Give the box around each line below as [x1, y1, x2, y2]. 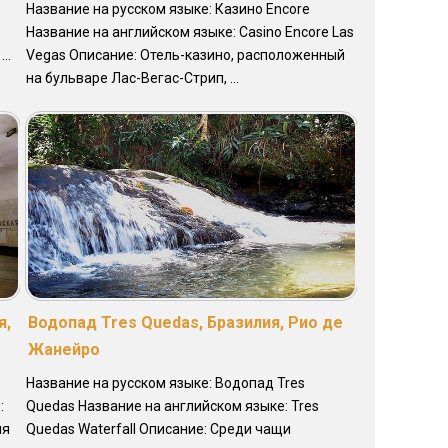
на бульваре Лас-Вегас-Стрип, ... [25, 70, 239, 87]
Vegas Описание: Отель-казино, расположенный [25, 47, 345, 64]
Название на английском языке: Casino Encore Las [25, 24, 354, 41]
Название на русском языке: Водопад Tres [25, 375, 305, 392]
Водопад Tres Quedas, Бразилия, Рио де [27, 313, 343, 333]
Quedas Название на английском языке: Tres [25, 398, 319, 415]
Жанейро [27, 340, 100, 360]
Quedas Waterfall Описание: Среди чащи [25, 421, 291, 438]
